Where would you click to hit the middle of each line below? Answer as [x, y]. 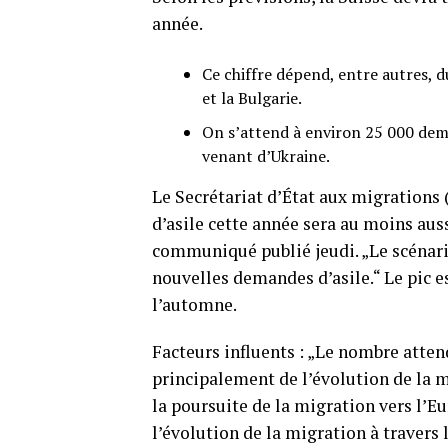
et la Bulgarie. [252, 98]
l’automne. [194, 304]
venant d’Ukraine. [266, 156]
